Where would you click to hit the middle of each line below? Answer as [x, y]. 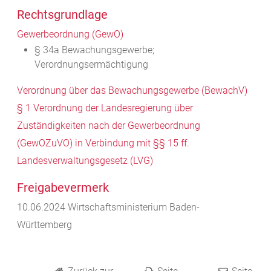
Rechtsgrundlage [62, 15]
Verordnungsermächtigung [91, 65]
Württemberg [44, 225]
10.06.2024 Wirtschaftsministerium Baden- [108, 207]
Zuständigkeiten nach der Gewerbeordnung [109, 126]
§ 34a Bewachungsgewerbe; [94, 50]
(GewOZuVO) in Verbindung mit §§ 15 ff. [103, 143]
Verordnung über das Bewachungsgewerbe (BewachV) [132, 91]
